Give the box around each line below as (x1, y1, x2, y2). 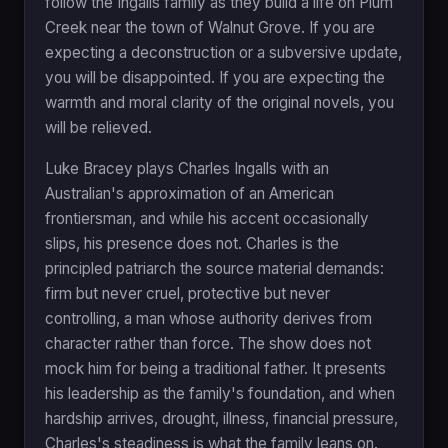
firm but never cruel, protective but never (45, 283, 330, 303)
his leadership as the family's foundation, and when (45, 383, 395, 403)
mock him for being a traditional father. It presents (45, 358, 386, 378)
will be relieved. (45, 117, 152, 137)
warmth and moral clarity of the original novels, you (45, 92, 394, 112)
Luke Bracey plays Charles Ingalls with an (45, 158, 329, 178)
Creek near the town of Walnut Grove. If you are (45, 17, 375, 37)
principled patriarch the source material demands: (45, 258, 384, 278)
